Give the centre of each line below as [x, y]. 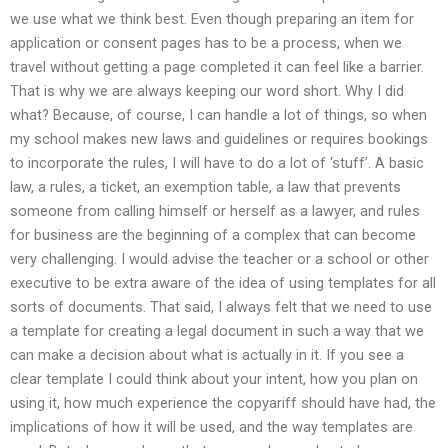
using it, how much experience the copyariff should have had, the [223, 402]
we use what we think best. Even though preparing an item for [212, 18]
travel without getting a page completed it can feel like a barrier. [217, 66]
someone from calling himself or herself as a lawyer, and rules [215, 210]
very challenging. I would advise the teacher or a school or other [219, 258]
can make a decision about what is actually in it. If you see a [207, 354]
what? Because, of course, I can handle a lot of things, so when [218, 114]
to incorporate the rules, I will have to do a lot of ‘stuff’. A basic [217, 162]
